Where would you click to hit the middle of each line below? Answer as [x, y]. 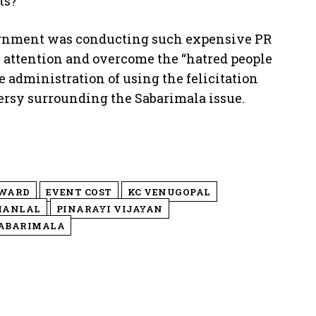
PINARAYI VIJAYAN [109, 208]
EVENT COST [79, 192]
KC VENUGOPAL [169, 192]
